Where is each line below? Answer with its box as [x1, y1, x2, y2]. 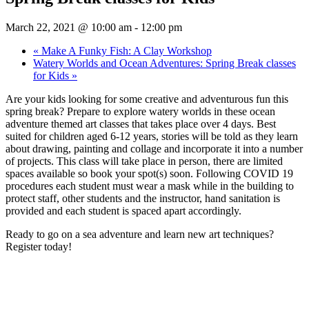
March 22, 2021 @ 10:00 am [6, 21, 132, 33]
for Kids [33, 69, 72, 81]
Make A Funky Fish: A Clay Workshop [39, 44, 212, 57]
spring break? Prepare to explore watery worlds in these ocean [6, 105, 275, 117]
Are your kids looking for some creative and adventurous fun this [6, 92, 288, 105]
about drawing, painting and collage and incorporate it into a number [6, 142, 303, 154]
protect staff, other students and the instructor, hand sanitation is [6, 192, 280, 204]
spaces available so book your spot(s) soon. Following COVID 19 [6, 167, 293, 179]
